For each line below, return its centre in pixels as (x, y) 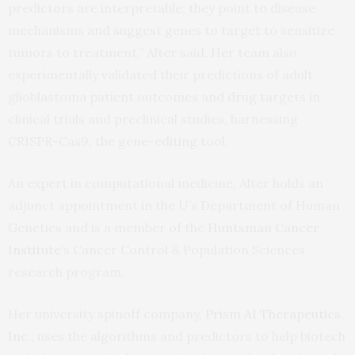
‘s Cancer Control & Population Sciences (183, 249)
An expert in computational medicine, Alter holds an (166, 183)
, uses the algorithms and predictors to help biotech (188, 336)
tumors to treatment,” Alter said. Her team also (153, 52)
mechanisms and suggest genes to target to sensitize (171, 30)
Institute (34, 249)
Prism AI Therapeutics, (275, 313)
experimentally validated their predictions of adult (160, 74)
